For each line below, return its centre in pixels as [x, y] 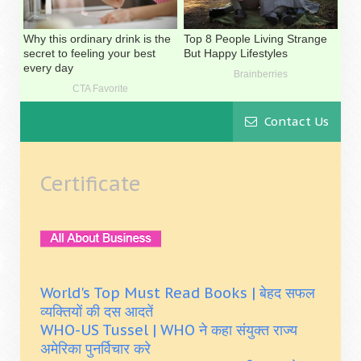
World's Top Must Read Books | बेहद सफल [178, 293]
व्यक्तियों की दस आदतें [97, 311]
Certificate [91, 183]
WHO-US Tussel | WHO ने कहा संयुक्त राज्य [169, 330]
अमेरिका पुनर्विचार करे [95, 348]
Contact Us [295, 121]
